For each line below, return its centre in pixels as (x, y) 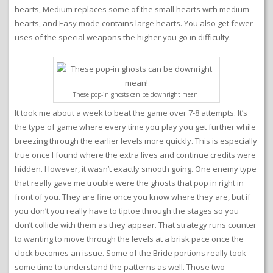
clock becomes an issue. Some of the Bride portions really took (130, 253)
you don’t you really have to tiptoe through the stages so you (127, 211)
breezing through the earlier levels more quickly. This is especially (136, 141)
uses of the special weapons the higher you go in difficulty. (123, 37)
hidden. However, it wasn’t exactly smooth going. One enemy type (136, 169)
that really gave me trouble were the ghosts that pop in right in (129, 183)
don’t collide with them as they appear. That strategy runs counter (136, 225)
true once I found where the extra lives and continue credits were (135, 155)
